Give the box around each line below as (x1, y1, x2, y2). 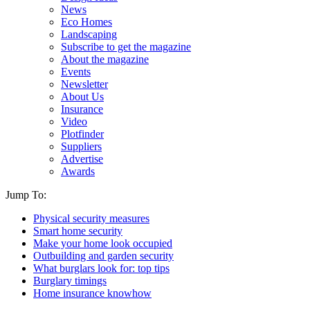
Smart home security (33, 225, 122, 237)
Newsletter (61, 78, 108, 90)
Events (61, 66, 91, 77)
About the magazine (61, 53, 149, 65)
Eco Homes (61, 16, 112, 28)
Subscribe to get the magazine (61, 41, 191, 53)
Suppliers (61, 140, 102, 152)
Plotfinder (61, 128, 104, 140)
